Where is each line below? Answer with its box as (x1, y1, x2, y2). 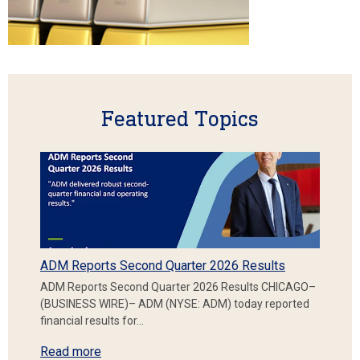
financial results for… (40, 313, 144, 327)
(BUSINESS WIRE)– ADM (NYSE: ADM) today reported (40, 297, 309, 310)
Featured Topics (101, 104, 259, 132)
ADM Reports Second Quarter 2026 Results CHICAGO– (40, 280, 316, 293)
